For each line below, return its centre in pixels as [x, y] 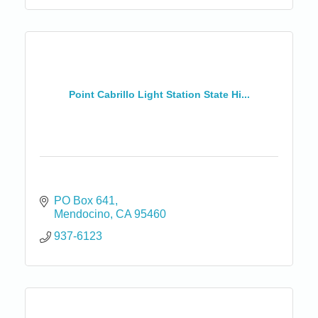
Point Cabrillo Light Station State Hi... [159, 94]
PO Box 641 [84, 201]
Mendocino [82, 214]
